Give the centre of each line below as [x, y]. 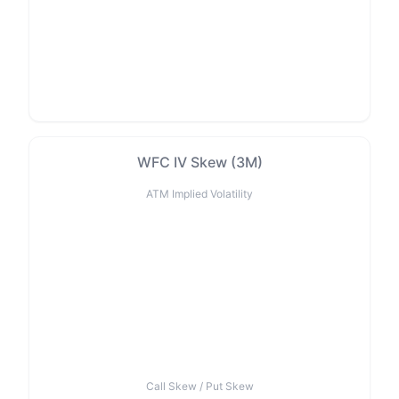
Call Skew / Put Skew [199, 386]
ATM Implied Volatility [199, 194]
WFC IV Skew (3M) [199, 162]
